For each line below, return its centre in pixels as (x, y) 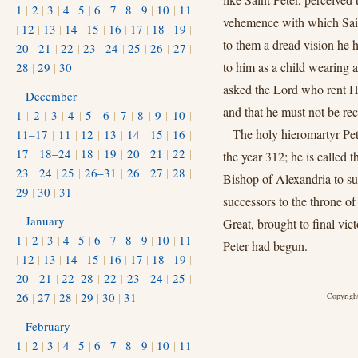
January (45, 221)
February (48, 326)
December (51, 96)
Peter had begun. (265, 246)
